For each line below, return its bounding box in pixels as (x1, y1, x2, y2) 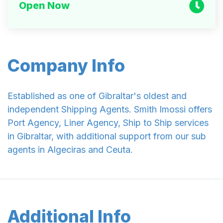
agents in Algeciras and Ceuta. (7, 144, 133, 155)
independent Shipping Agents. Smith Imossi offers (7, 104, 212, 115)
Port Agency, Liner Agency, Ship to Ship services (7, 117, 209, 128)
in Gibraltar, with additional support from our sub (7, 131, 206, 142)
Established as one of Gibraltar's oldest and (7, 91, 187, 102)
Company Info (7, 55, 125, 76)
